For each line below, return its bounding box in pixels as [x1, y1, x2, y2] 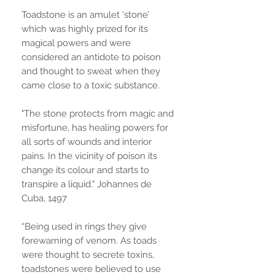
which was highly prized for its [21, 23, 148, 34]
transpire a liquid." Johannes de [21, 178, 152, 190]
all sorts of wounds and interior [21, 136, 152, 147]
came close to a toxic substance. [21, 79, 160, 91]
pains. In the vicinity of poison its [21, 150, 157, 161]
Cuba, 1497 [21, 192, 67, 204]
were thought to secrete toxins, [21, 249, 154, 260]
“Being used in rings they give [21, 220, 147, 232]
